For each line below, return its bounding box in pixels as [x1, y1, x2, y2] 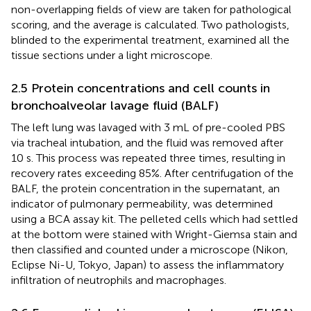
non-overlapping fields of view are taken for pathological [11, 2, 292, 16]
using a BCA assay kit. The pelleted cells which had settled [11, 212, 298, 226]
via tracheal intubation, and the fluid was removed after [11, 135, 283, 149]
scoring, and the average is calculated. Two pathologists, [11, 17, 289, 31]
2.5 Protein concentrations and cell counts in [11, 80, 270, 96]
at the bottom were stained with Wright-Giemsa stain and [11, 227, 297, 241]
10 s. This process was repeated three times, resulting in [11, 151, 285, 165]
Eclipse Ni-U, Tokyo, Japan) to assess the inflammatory [11, 258, 284, 271]
